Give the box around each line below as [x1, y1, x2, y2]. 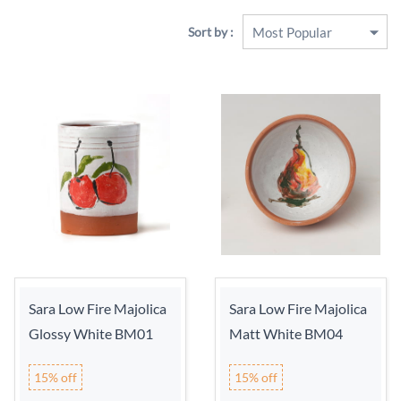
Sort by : [188, 24, 234, 39]
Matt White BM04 [228, 325, 343, 342]
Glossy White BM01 [28, 325, 153, 342]
